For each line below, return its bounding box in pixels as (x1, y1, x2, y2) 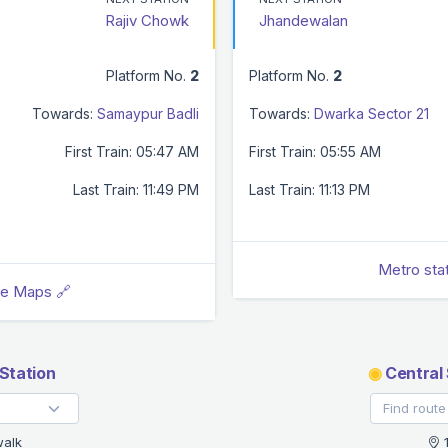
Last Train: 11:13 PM (249, 180, 370, 198)
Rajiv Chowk (105, 10, 189, 30)
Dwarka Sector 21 (314, 104, 429, 122)
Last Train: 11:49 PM (73, 180, 199, 198)
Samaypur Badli (97, 104, 199, 122)
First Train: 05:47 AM (65, 142, 199, 160)
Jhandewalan (259, 10, 348, 30)
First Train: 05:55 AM (249, 142, 381, 160)
